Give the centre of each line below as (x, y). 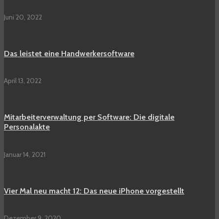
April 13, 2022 (23, 81)
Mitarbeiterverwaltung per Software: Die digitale (89, 117)
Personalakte (27, 127)
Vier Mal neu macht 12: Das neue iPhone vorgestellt (94, 191)
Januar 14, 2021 (25, 154)
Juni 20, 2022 (23, 17)
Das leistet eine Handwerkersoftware (69, 53)
